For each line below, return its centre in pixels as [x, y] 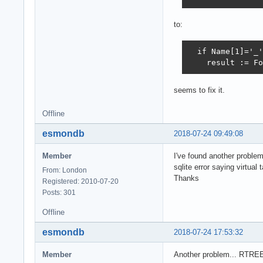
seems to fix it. [199, 90]
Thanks [186, 178]
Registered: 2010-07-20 [80, 181]
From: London [65, 170]
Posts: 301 [59, 192]
